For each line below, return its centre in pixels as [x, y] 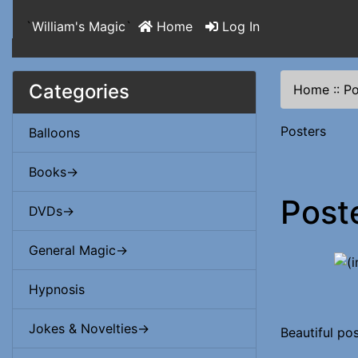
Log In [239, 26]
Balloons [54, 133]
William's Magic [79, 26]
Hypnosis [57, 289]
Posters [303, 131]
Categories [79, 91]
